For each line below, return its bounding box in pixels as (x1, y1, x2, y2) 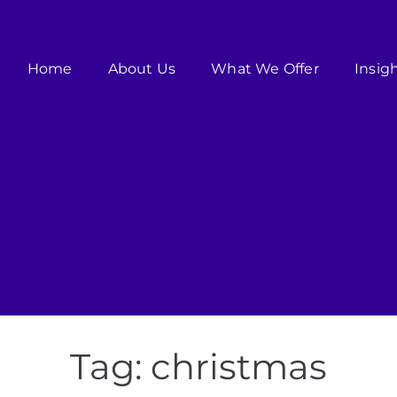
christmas (151, 345, 327, 389)
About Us (107, 59, 176, 77)
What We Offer (211, 59, 319, 77)
